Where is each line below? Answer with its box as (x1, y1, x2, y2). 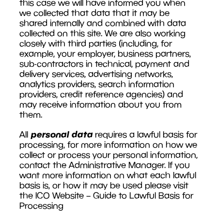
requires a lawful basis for (93, 129, 197, 139)
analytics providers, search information (19, 78, 174, 89)
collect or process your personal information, (19, 149, 198, 160)
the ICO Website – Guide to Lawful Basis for (19, 190, 193, 201)
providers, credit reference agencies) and (19, 89, 183, 99)
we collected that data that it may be (19, 7, 170, 18)
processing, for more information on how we (19, 139, 197, 150)
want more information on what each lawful (19, 170, 196, 180)
